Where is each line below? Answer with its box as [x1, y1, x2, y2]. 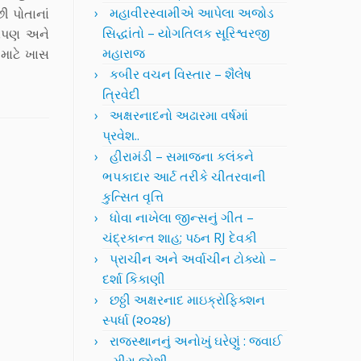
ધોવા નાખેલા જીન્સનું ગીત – [110, 209, 254, 226]
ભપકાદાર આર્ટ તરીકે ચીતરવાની [102, 168, 266, 185]
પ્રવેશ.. [102, 127, 139, 144]
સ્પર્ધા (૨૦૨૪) [102, 311, 171, 329]
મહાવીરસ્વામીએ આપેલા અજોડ [110, 4, 274, 22]
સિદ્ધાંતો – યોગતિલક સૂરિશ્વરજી [102, 24, 270, 42]
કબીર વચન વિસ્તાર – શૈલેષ [110, 65, 251, 83]
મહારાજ [102, 44, 145, 62]
